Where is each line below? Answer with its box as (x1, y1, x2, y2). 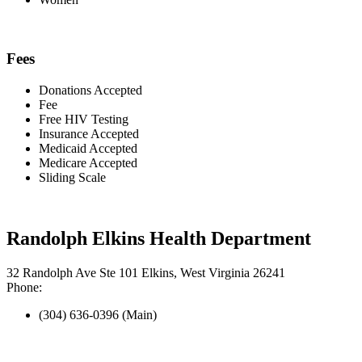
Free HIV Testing (39, 112, 128, 126)
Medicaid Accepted (39, 141, 137, 155)
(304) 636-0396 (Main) (39, 308, 157, 322)
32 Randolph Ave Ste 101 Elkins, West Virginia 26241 (6, 266, 285, 280)
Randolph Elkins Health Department (6, 228, 311, 250)
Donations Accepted (39, 82, 142, 97)
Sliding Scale (39, 170, 106, 184)
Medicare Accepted (39, 155, 137, 170)
